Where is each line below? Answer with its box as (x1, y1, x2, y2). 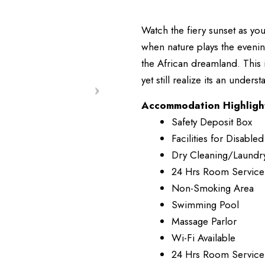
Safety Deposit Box (172, 115, 252, 129)
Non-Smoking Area (172, 181, 254, 195)
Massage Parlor (172, 214, 237, 228)
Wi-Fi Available (172, 231, 235, 245)
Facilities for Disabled (172, 131, 264, 146)
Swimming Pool (172, 198, 239, 212)
